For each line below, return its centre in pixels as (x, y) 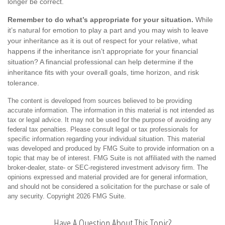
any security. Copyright (42, 196)
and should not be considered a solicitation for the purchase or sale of (109, 187)
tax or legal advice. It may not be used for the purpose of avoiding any (109, 120)
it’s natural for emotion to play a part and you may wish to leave (108, 30)
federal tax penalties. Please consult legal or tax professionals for (103, 129)
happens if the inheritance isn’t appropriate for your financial (103, 51)
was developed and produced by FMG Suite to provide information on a (111, 148)
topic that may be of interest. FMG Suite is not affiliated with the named (112, 158)
